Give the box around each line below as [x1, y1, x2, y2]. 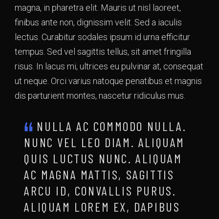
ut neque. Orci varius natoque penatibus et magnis [15, 76, 202, 86]
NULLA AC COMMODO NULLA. [37, 118, 187, 133]
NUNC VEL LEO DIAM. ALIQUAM [24, 134, 185, 150]
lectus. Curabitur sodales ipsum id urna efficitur [15, 32, 190, 42]
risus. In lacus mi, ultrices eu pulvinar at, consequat [15, 61, 203, 71]
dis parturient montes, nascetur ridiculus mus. [15, 90, 185, 101]
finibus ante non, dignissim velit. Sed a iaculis [15, 17, 182, 27]
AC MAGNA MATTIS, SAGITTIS [24, 167, 175, 182]
